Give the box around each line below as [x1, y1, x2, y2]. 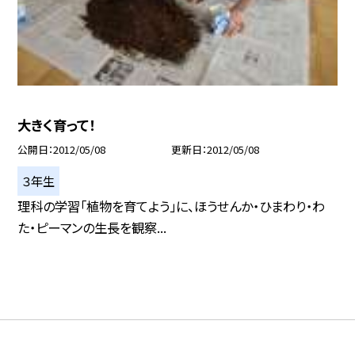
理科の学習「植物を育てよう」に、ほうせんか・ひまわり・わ [17, 196, 326, 216]
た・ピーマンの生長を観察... [17, 217, 167, 237]
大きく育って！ [17, 114, 96, 135]
